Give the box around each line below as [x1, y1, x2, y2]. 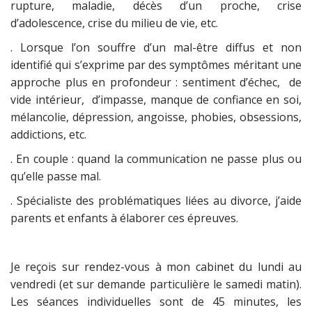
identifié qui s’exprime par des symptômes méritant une [10, 57, 302, 72]
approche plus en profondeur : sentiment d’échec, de [10, 75, 302, 90]
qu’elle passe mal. [10, 169, 101, 184]
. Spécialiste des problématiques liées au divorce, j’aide [10, 193, 302, 208]
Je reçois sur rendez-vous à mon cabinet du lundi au [10, 259, 302, 274]
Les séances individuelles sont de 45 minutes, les [10, 294, 302, 309]
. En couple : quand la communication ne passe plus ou [10, 151, 302, 166]
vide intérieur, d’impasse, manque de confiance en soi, [10, 92, 302, 107]
